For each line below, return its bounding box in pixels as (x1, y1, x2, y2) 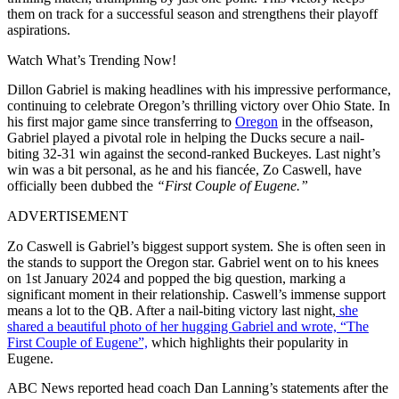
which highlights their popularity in (148, 334, 348, 350)
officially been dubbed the (7, 177, 157, 193)
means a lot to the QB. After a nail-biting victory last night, (7, 302, 336, 318)
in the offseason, (278, 113, 373, 129)
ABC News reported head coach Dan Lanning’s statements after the (7, 379, 388, 395)
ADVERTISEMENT (7, 208, 128, 224)
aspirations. (7, 21, 70, 37)
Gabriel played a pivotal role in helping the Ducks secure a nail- (7, 129, 364, 145)
